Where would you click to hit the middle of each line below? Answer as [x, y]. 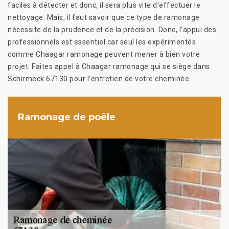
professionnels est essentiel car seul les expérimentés [102, 42]
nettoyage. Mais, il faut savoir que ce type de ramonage [104, 17]
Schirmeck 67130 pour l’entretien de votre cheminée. [99, 78]
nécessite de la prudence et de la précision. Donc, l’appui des [112, 29]
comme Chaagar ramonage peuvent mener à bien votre [104, 54]
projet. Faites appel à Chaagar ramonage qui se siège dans [109, 66]
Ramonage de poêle [67, 117]
